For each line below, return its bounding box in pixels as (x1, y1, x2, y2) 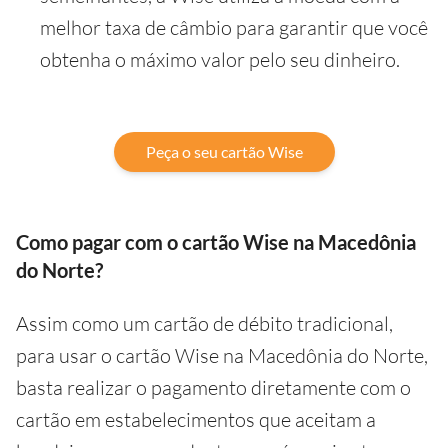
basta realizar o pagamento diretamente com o (16, 375, 411, 400)
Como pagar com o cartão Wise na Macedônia (16, 230, 416, 254)
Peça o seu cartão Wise (145, 142, 303, 161)
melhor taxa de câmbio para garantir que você (40, 15, 428, 40)
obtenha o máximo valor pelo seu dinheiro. (40, 47, 400, 72)
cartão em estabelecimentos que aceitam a (16, 407, 376, 432)
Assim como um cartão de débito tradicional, (16, 311, 393, 336)
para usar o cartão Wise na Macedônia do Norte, (16, 343, 428, 368)
